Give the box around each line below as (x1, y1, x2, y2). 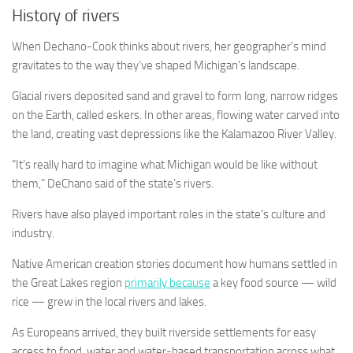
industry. (12, 226, 54, 241)
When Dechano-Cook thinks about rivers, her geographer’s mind (12, 39, 326, 54)
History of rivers (12, 6, 120, 26)
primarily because (124, 276, 210, 291)
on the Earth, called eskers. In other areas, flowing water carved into (12, 108, 340, 123)
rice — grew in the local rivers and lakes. (12, 295, 206, 310)
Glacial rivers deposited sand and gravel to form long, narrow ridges (12, 89, 338, 104)
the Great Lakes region (12, 276, 124, 291)
